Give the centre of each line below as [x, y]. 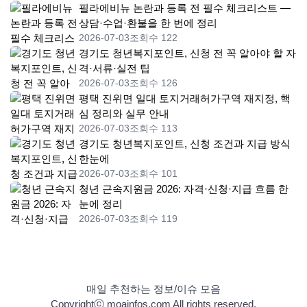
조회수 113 [153, 128]
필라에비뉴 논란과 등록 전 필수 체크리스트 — [185, 8]
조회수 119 [153, 219]
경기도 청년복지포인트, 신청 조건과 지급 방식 [185, 144]
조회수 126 [153, 83]
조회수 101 [153, 174]
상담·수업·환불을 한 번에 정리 [148, 23]
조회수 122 [153, 38]
